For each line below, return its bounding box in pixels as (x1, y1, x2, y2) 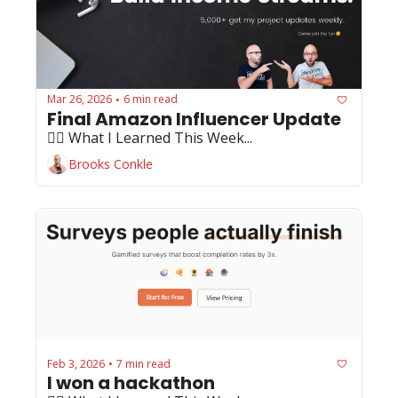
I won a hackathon (47, 370, 215, 396)
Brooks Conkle (68, 155, 153, 173)
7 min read (116, 355, 171, 371)
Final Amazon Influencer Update (47, 106, 341, 131)
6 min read (123, 92, 178, 107)
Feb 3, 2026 (47, 355, 105, 371)
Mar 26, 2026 (47, 92, 112, 107)
